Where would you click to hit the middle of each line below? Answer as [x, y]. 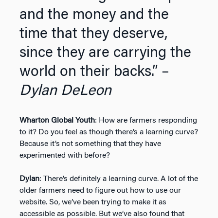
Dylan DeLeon [65, 91]
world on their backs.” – [94, 72]
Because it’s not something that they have [90, 144]
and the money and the [94, 15]
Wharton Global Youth [57, 120]
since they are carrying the [105, 53]
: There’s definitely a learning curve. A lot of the [119, 179]
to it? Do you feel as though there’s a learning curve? [109, 132]
